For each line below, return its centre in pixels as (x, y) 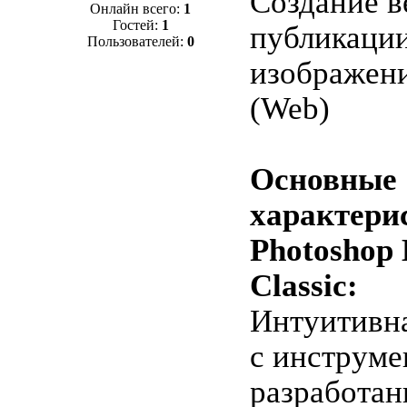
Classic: (303, 286)
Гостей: (137, 25)
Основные (323, 179)
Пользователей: (137, 42)
